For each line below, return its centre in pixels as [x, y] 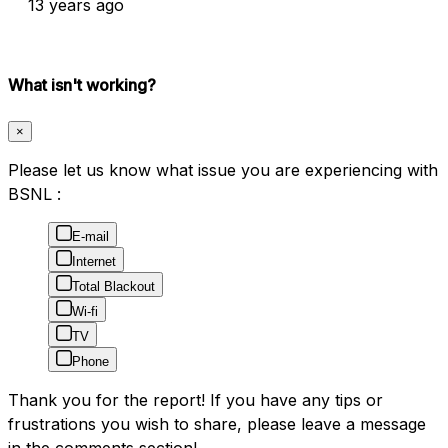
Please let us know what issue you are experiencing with [223, 170]
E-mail [90, 237]
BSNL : [34, 194]
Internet [94, 262]
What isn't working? [82, 84]
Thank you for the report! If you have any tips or [195, 400]
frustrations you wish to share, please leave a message [217, 424]
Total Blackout [113, 287]
